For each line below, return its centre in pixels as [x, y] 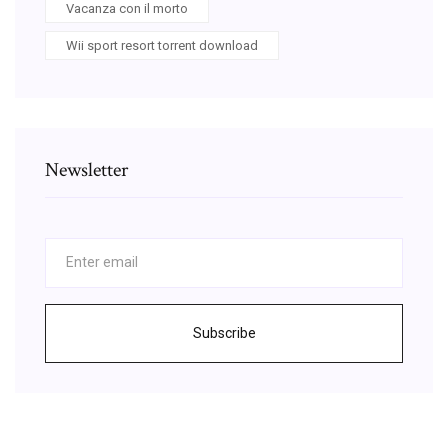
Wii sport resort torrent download [162, 45]
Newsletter [86, 169]
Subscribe [224, 332]
